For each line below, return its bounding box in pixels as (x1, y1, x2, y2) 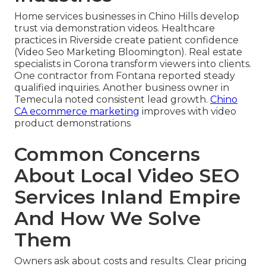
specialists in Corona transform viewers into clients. (14, 58, 251, 70)
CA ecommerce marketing (14, 106, 140, 118)
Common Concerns (14, 142, 200, 166)
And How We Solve (14, 207, 201, 230)
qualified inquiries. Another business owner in (14, 82, 229, 94)
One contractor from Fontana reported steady (14, 70, 235, 82)
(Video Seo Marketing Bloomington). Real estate (14, 46, 242, 58)
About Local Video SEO (14, 164, 239, 188)
